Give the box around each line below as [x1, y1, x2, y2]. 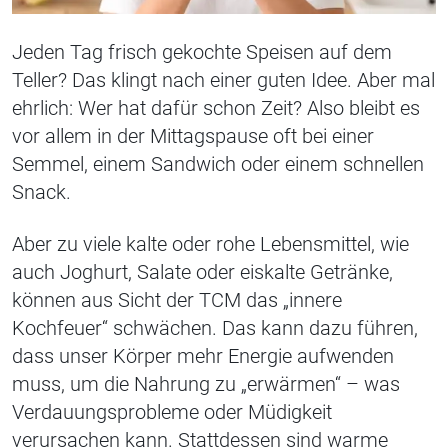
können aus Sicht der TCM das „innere [12, 288, 342, 313]
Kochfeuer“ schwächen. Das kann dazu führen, [12, 316, 418, 341]
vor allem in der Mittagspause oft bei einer [12, 124, 374, 149]
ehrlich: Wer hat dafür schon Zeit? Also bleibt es [12, 96, 420, 121]
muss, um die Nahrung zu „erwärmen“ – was [12, 372, 400, 397]
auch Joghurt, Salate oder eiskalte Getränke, [12, 260, 393, 285]
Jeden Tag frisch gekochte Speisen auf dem [12, 40, 392, 65]
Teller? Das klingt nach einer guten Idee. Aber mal [12, 68, 435, 93]
